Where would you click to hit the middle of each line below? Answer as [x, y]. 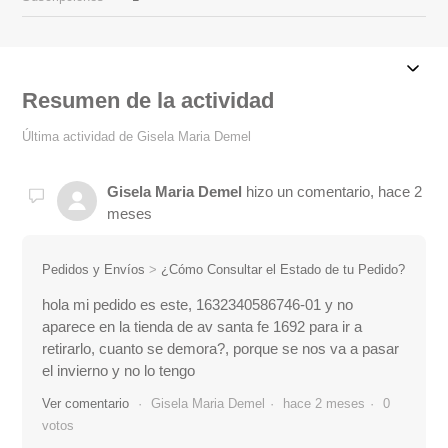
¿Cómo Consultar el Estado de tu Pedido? [283, 269]
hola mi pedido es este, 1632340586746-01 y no [198, 304]
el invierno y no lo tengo [119, 370]
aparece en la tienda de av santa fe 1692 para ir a [202, 326]
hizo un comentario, [310, 191]
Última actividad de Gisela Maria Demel [137, 136]
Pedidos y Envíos [94, 269]
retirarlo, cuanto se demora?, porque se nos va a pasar [221, 348]
